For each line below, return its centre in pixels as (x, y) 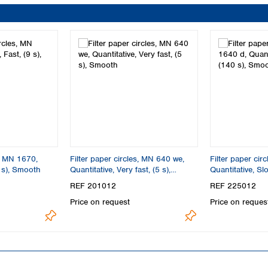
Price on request (100, 202)
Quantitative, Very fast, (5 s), (121, 170)
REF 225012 (233, 186)
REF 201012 (93, 186)
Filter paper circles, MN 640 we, (127, 159)
